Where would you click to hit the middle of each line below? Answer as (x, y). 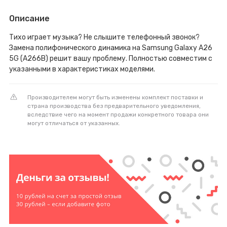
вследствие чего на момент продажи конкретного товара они (118, 114)
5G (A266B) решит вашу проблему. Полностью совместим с (111, 58)
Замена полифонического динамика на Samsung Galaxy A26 (111, 48)
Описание (29, 18)
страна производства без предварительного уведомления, (114, 106)
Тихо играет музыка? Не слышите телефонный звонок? (104, 37)
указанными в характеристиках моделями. (82, 69)
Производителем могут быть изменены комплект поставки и (115, 97)
